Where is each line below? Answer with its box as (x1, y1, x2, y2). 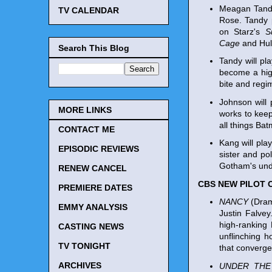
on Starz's (219, 26, 265, 36)
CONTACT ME (58, 124, 115, 135)
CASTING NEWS (58, 222, 124, 232)
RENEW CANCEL (58, 163, 127, 174)
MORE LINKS (58, 105, 112, 115)
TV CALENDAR (58, 5, 119, 16)
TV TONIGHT (58, 241, 110, 251)
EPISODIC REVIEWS (58, 144, 139, 154)
